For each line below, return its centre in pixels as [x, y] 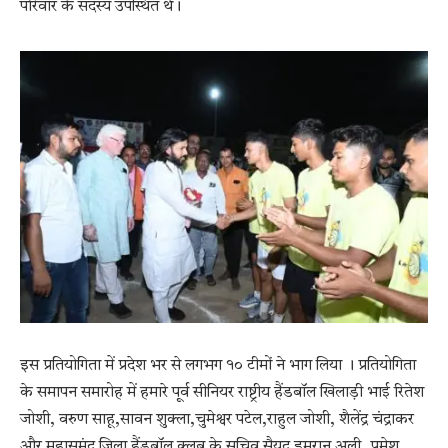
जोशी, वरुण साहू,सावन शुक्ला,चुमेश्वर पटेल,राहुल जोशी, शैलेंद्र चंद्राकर [217, 419]
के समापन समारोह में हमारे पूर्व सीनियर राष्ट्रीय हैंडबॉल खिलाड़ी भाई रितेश [222, 392]
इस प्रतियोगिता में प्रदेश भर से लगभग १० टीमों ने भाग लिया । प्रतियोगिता [218, 365]
